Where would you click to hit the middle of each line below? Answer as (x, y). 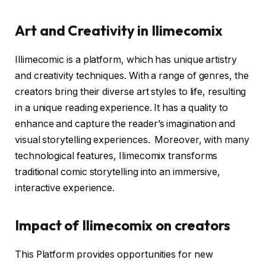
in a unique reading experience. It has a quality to (121, 107)
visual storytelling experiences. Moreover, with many (132, 140)
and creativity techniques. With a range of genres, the (132, 75)
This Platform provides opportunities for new (114, 254)
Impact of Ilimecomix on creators (123, 225)
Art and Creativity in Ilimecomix (119, 30)
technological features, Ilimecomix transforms (116, 156)
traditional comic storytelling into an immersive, (118, 172)
